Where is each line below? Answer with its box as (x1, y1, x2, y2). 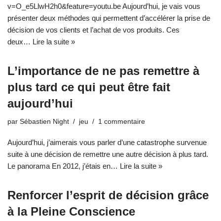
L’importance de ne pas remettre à (7, 64, 199, 77)
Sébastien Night (20, 117, 69, 125)
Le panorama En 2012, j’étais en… (7, 161, 120, 170)
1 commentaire (98, 117, 145, 125)
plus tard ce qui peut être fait (7, 80, 170, 94)
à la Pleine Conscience (7, 204, 135, 218)
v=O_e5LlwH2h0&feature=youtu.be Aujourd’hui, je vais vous (7, 1, 200, 10)
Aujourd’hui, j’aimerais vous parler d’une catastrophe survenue (7, 138, 207, 147)
